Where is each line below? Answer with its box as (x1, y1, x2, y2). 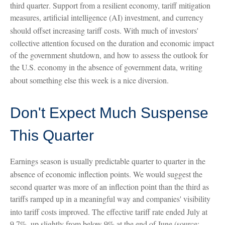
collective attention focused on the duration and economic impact (10, 37, 214, 48)
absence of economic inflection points (10, 169, 129, 180)
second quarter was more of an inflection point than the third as (10, 181, 209, 192)
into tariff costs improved (10, 206, 88, 217)
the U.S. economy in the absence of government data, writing (10, 61, 202, 72)
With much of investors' (124, 25, 198, 36)
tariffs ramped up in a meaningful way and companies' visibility (10, 193, 210, 204)
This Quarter (10, 127, 94, 144)
